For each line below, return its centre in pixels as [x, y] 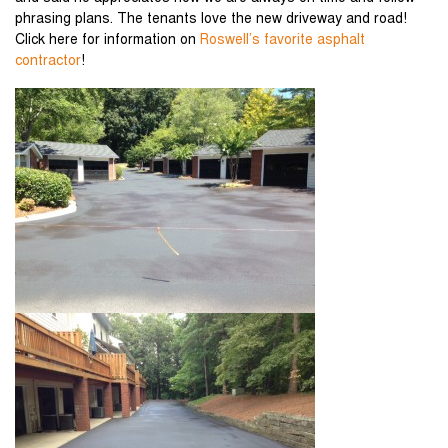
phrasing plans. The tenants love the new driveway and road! [211, 20]
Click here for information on [107, 41]
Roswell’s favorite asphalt [282, 41]
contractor [48, 62]
